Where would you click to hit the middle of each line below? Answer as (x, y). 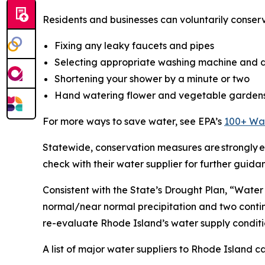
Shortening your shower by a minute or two (152, 78)
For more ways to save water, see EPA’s (133, 121)
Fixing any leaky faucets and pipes (134, 45)
